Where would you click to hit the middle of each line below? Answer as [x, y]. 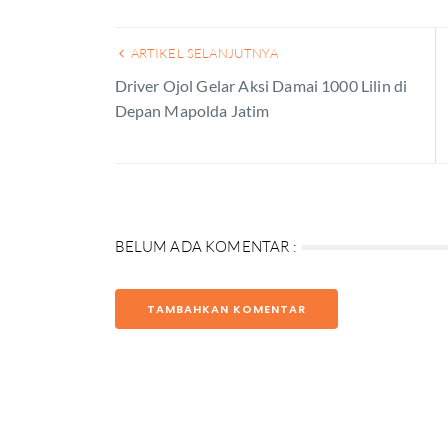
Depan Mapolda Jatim [192, 110]
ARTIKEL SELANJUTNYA [202, 53]
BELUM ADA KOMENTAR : [205, 246]
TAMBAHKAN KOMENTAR [226, 309]
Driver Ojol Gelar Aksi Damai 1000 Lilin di [261, 85]
